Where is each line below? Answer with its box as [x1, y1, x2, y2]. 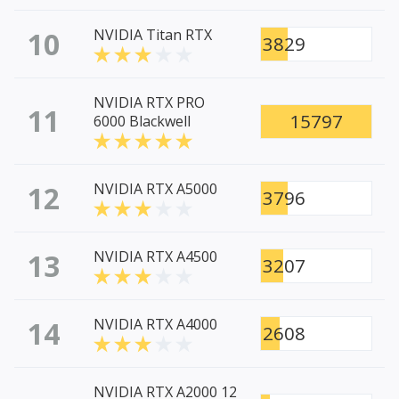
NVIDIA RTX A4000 [94, 314, 217, 335]
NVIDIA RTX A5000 [94, 179, 217, 199]
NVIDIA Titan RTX [94, 25, 212, 45]
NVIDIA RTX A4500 [94, 247, 217, 267]
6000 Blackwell [94, 111, 191, 132]
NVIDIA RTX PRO [94, 93, 205, 113]
